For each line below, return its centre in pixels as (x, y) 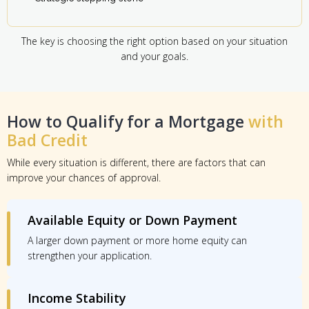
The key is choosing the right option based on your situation (154, 41)
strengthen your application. (90, 256)
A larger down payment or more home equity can (137, 241)
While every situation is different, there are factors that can (136, 163)
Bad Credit (47, 140)
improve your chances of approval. (84, 178)
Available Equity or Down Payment (132, 220)
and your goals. (154, 57)
